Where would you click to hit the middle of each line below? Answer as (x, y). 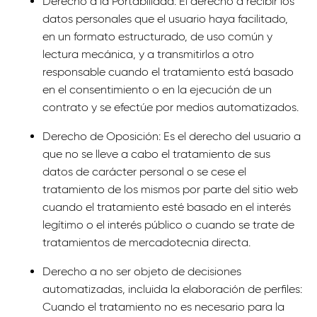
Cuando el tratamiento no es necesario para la (163, 307)
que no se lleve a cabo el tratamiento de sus (156, 154)
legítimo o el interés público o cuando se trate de (168, 225)
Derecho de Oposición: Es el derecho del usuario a (172, 136)
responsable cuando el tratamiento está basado (168, 72)
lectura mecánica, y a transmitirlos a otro (148, 54)
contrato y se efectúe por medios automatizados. (171, 107)
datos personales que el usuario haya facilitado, (165, 19)
